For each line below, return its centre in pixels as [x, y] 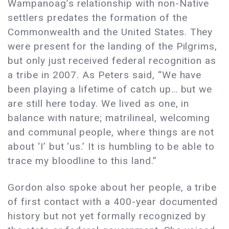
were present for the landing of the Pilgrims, [113, 47]
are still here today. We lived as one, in [99, 104]
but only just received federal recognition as [112, 61]
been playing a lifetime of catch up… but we [110, 89]
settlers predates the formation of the [98, 18]
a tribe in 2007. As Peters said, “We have [105, 75]
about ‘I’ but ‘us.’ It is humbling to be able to [111, 147]
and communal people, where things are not [111, 132]
